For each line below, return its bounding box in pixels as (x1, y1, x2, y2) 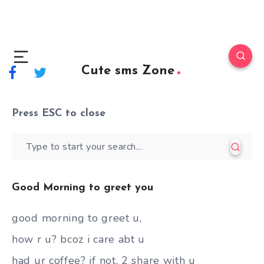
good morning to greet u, (12, 211, 142, 225)
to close (62, 108, 105, 119)
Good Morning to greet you (12, 182, 153, 193)
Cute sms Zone (81, 64, 174, 78)
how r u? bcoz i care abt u (12, 232, 146, 246)
